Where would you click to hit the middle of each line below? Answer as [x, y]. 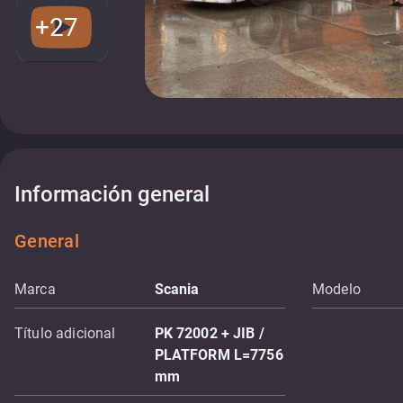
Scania [177, 289]
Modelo [336, 289]
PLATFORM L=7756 [219, 355]
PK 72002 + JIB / [209, 333]
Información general [112, 194]
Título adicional [65, 333]
